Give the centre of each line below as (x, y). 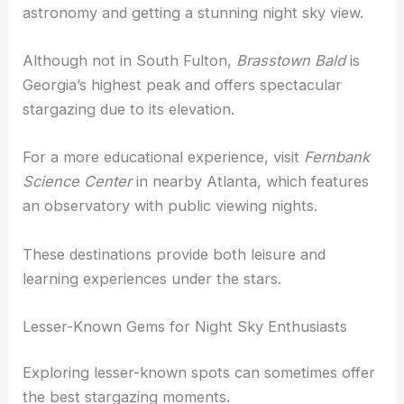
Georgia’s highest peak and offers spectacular (183, 85)
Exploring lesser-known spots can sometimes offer (199, 373)
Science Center (78, 182)
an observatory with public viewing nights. (170, 206)
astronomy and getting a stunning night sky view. (193, 12)
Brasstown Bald (291, 60)
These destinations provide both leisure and (174, 254)
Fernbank (337, 157)
